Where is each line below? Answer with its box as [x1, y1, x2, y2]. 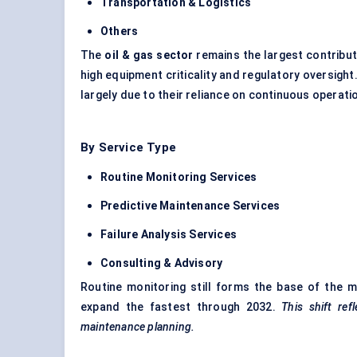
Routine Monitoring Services [100, 171, 257, 184]
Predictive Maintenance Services [100, 199, 280, 213]
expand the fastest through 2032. [80, 300, 282, 314]
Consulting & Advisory [100, 257, 223, 270]
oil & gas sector [104, 49, 194, 62]
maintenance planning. [80, 320, 195, 334]
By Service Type [80, 140, 176, 155]
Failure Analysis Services [100, 228, 237, 241]
